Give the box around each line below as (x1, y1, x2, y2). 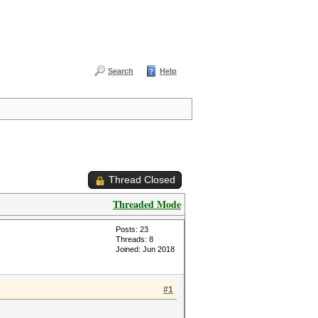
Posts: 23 (116, 225, 148, 234)
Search (108, 67, 133, 75)
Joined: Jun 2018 (116, 245, 175, 253)
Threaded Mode (113, 197, 181, 212)
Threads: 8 (116, 235, 153, 243)
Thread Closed (109, 174, 175, 185)
